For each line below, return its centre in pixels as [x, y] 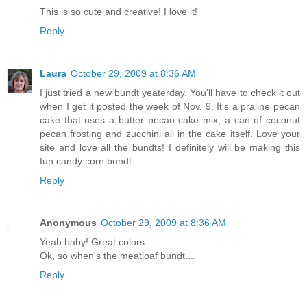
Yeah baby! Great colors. [94, 242]
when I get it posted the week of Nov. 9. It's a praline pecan [170, 106]
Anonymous [68, 222]
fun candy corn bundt [86, 161]
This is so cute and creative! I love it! [119, 11]
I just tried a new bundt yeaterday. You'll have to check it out [170, 92]
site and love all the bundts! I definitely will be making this [170, 147]
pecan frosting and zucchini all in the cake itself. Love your [170, 133]
